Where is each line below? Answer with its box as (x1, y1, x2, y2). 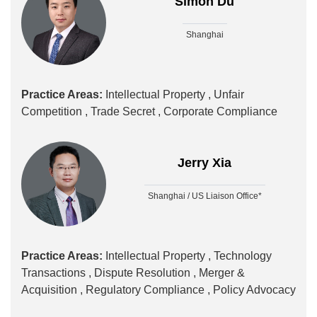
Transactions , (21, 267, 91, 279)
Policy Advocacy (213, 284, 296, 296)
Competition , (21, 105, 88, 118)
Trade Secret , (91, 105, 161, 118)
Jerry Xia (178, 156, 231, 171)
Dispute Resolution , (94, 267, 196, 279)
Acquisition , (21, 284, 83, 296)
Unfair (214, 88, 244, 101)
